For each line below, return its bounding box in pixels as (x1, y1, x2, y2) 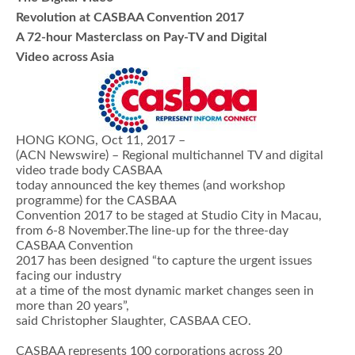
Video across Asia (16, 50, 114, 63)
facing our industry (16, 269, 121, 282)
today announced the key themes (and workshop (16, 178, 285, 192)
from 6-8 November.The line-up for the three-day (16, 223, 288, 237)
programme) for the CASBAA (16, 193, 177, 207)
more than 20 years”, (16, 299, 129, 312)
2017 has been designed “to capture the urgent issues (16, 254, 312, 267)
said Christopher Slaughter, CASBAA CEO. (16, 314, 251, 327)
